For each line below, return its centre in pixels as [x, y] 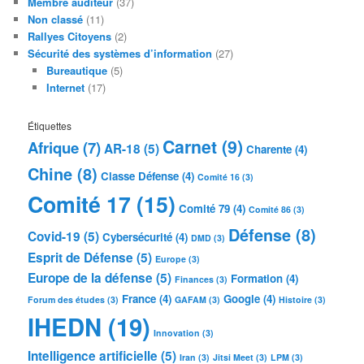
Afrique [54, 147]
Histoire [296, 299]
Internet [65, 88]
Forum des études [67, 299]
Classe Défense [140, 175]
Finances [195, 279]
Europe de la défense [91, 277]
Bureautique [76, 71]
